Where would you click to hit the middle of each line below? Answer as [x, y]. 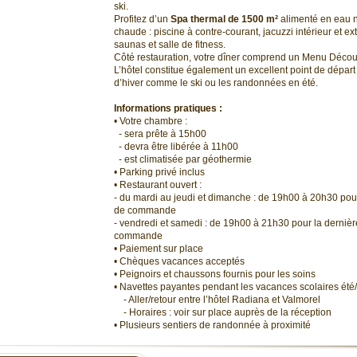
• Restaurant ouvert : [159, 185]
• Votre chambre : [151, 121]
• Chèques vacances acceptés [179, 261]
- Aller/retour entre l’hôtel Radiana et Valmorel [217, 300]
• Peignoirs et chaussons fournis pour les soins [215, 274]
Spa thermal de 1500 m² [224, 19]
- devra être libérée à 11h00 [176, 147]
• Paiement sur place [159, 249]
